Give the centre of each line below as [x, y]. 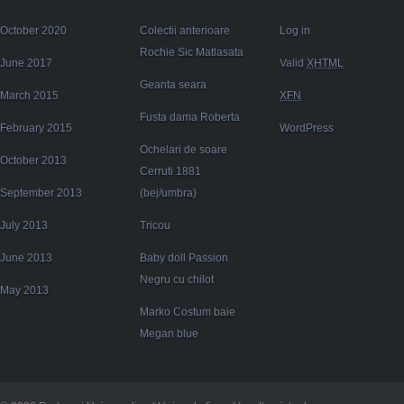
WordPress [307, 128]
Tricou [155, 225]
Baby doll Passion [184, 258]
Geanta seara [173, 85]
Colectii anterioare [185, 31]
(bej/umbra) [168, 193]
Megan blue [169, 334]
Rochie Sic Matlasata [192, 52]
